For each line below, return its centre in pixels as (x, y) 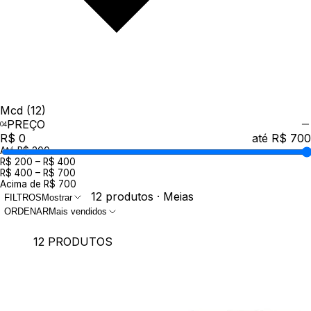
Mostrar (57, 197)
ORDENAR (26, 212)
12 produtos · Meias (142, 196)
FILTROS (23, 197)
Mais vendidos (78, 212)
